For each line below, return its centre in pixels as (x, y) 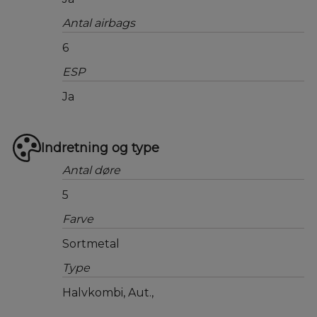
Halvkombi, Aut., (108, 293)
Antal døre (91, 170)
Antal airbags (98, 23)
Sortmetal (91, 244)
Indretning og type (100, 148)
